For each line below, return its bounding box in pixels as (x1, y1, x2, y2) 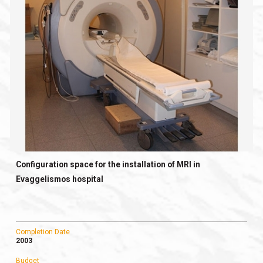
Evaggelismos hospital (15, 174, 103, 184)
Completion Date (15, 227, 70, 236)
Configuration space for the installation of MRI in (15, 159, 200, 169)
